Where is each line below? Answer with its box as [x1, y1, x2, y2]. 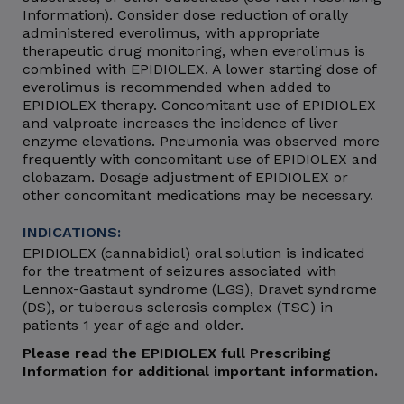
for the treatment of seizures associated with [23, 262, 336, 280]
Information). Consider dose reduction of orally [23, 5, 348, 23]
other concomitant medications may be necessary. [23, 186, 373, 204]
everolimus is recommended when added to [23, 78, 331, 96]
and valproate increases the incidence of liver [23, 114, 338, 132]
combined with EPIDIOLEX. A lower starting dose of [23, 60, 376, 78]
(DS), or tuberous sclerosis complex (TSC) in [23, 298, 333, 316]
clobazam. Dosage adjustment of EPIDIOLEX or [23, 168, 348, 186]
